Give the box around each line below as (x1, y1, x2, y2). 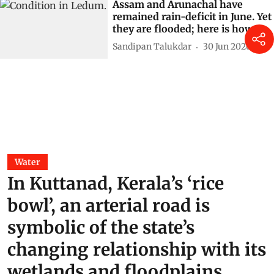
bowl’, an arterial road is (7, 194, 210, 217)
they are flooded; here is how (113, 22, 253, 35)
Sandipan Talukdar (113, 41, 191, 53)
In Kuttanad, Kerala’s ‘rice (7, 172, 224, 194)
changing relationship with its (7, 238, 266, 261)
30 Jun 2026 (203, 41, 251, 53)
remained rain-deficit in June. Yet (113, 10, 272, 23)
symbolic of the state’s (7, 216, 194, 239)
